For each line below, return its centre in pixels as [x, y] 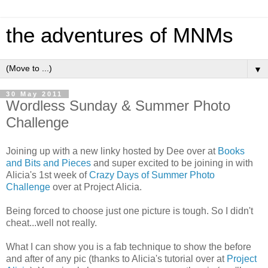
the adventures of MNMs [120, 35]
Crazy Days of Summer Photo [152, 175]
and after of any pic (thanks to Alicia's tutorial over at [116, 258]
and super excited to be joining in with [172, 163]
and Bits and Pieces [48, 163]
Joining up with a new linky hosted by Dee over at [112, 151]
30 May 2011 [34, 94]
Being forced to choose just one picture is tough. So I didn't [130, 211]
